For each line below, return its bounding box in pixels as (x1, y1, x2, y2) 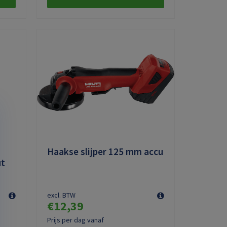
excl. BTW (47, 191, 75, 200)
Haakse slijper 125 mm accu (47, 145, 163, 158)
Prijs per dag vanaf (47, 215, 104, 225)
